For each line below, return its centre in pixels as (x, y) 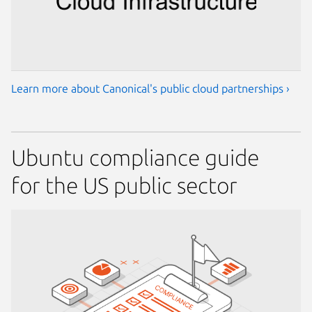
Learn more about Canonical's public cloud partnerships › (150, 88)
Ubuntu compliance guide (135, 157)
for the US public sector (124, 185)
